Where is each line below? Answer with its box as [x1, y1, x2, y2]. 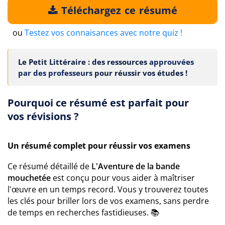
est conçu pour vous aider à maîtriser [51, 172, 195, 183]
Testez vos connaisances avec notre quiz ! [25, 27, 182, 38]
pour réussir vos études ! [92, 68, 187, 78]
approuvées [149, 57, 194, 67]
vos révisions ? [8, 109, 79, 123]
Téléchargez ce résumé [58, 4, 177, 17]
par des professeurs [18, 68, 92, 78]
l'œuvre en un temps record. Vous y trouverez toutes [8, 184, 208, 195]
